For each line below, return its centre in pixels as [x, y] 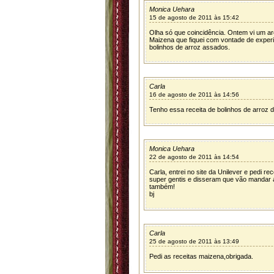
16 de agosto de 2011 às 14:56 [194, 94]
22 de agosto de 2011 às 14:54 [194, 157]
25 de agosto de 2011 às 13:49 [194, 241]
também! [162, 187]
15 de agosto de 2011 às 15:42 [194, 17]
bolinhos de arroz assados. [190, 47]
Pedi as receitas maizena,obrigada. [201, 256]
